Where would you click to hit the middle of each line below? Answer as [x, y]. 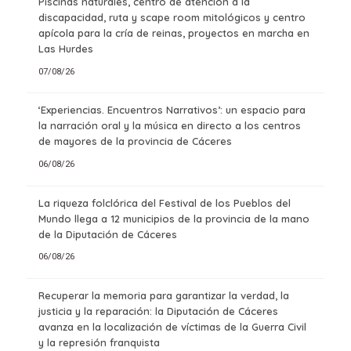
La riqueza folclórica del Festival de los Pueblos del [164, 203]
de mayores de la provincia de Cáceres [135, 141]
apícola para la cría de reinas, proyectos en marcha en [174, 33]
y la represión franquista [99, 342]
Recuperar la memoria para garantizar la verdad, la [163, 295]
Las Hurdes [65, 49]
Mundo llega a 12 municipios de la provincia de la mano [174, 218]
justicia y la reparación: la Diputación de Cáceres [158, 311]
